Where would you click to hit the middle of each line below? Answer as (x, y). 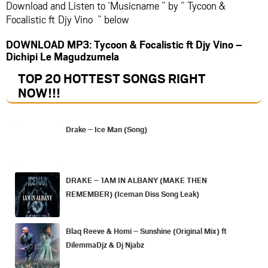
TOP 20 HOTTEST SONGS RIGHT (112, 78)
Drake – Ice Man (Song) (106, 129)
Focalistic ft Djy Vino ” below (68, 19)
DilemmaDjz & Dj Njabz (105, 244)
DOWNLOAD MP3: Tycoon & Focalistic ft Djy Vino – (124, 44)
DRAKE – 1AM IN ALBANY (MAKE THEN (136, 180)
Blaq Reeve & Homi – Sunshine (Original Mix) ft (146, 231)
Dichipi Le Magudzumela (63, 56)
